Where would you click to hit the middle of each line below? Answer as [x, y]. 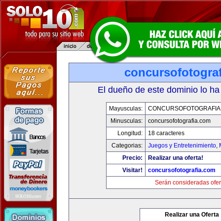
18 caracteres [166, 133]
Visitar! [132, 170]
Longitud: [130, 133]
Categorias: [127, 146]
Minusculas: [127, 121]
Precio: [132, 158]
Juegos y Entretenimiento [182, 146]
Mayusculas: [126, 109]
